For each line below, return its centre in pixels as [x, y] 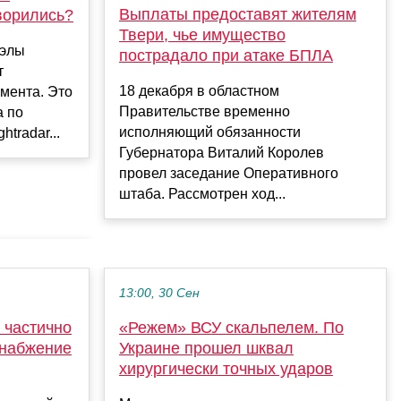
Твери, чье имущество [202, 35]
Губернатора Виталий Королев [222, 153]
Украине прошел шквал [206, 349]
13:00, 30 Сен [159, 294]
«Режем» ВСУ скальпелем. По [231, 328]
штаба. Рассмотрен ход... [202, 194]
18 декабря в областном [199, 91]
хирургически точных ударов [226, 369]
